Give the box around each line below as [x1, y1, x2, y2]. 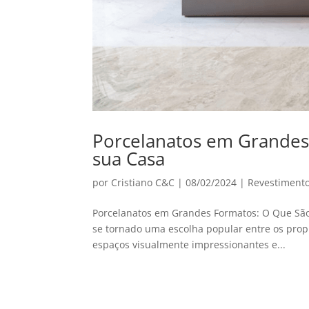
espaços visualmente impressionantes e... [92, 237, 286, 251]
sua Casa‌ [92, 146, 166, 171]
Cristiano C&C [111, 175, 175, 189]
